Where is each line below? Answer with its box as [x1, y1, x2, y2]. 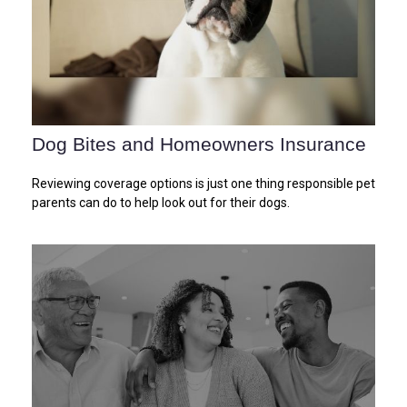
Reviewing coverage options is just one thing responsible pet [32, 175, 375, 191]
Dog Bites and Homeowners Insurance [32, 133, 366, 154]
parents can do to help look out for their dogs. [32, 194, 290, 210]
